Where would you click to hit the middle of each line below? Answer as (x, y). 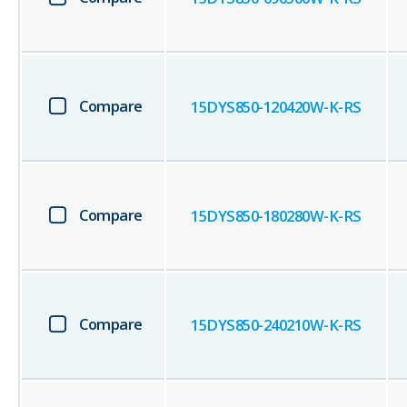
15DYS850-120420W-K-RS (276, 107)
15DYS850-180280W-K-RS (276, 216)
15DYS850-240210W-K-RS (276, 325)
